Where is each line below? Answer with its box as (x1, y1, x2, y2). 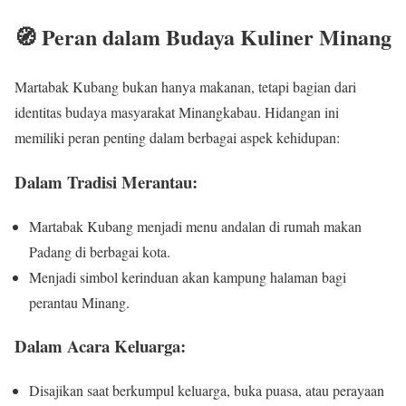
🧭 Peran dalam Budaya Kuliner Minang (14, 21, 391, 53)
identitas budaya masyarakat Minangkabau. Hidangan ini (14, 102, 339, 122)
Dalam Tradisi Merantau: (14, 169, 198, 194)
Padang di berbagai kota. (29, 241, 170, 261)
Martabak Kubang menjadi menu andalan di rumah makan (29, 216, 362, 236)
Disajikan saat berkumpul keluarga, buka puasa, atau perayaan (29, 381, 384, 400)
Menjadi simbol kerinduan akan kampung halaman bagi (29, 266, 346, 286)
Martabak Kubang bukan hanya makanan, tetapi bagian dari (14, 77, 356, 97)
